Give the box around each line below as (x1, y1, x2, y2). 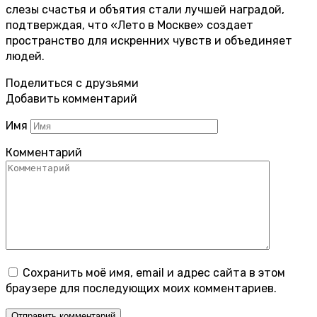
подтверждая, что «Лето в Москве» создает (6, 18, 253, 32)
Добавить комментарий (6, 91, 137, 105)
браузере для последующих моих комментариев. (6, 281, 277, 295)
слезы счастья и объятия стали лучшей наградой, (6, 2, 284, 16)
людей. (6, 49, 45, 63)
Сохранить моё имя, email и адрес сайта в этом (23, 265, 285, 279)
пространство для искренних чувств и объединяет (6, 33, 292, 47)
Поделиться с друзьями (6, 76, 139, 90)
